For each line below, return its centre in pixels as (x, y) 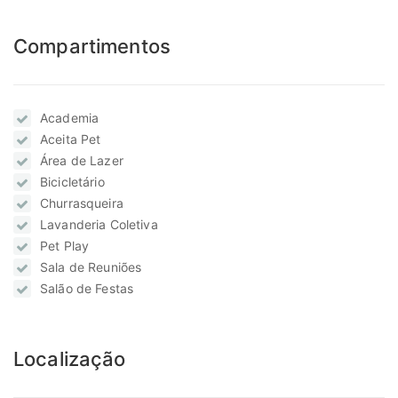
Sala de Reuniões (91, 267)
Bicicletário (72, 182)
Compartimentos (92, 47)
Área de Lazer (82, 161)
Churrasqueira (82, 203)
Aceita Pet (71, 139)
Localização (70, 359)
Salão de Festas (87, 289)
